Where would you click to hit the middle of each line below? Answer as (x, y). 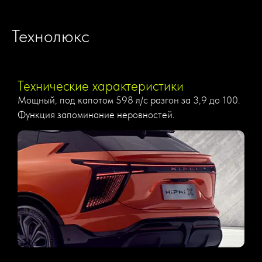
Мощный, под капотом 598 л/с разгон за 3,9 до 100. (129, 100)
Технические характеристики (101, 86)
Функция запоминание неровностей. (96, 114)
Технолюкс (51, 35)
